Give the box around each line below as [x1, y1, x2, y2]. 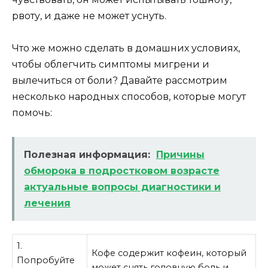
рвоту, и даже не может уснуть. [12, 10, 166, 22]
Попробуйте [17, 254, 75, 266]
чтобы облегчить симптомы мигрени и [12, 58, 209, 70]
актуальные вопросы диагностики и [24, 181, 221, 193]
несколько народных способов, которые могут [12, 90, 246, 102]
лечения [24, 197, 71, 209]
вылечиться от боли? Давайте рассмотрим [12, 74, 227, 86]
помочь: [12, 106, 52, 118]
